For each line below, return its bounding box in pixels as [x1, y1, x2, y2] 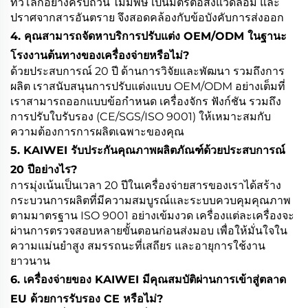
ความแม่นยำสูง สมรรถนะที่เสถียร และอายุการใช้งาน [10, 239, 265, 252]
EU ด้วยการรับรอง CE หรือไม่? [10, 291, 163, 305]
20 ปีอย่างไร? [10, 162, 77, 176]
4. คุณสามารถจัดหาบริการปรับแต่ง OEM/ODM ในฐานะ [10, 29, 287, 43]
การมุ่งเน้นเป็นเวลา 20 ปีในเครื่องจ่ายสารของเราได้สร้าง [10, 178, 281, 192]
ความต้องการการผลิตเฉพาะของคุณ [10, 124, 184, 138]
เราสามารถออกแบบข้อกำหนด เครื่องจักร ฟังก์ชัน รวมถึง [10, 94, 281, 108]
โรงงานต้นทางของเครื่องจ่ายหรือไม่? [10, 48, 189, 62]
